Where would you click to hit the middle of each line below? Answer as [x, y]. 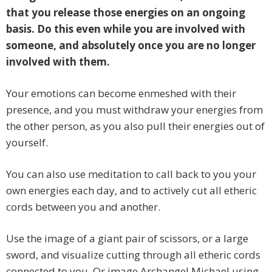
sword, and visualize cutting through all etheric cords [133, 255]
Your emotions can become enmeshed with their [121, 93]
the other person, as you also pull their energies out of [135, 126]
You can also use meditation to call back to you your [131, 174]
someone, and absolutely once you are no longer [131, 46]
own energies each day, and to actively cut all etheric [131, 191]
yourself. [27, 143]
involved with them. [58, 62]
